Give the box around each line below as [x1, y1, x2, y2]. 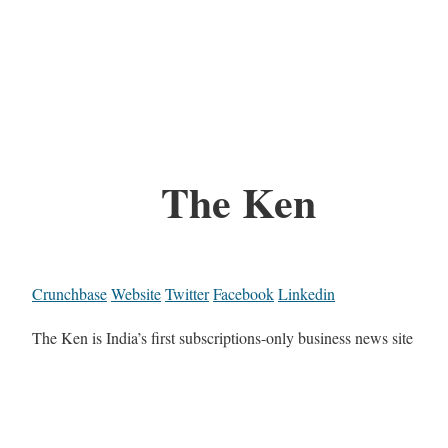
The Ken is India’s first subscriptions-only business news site [32, 327, 413, 349]
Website [111, 283, 161, 305]
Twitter [165, 283, 209, 305]
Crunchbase [32, 283, 107, 305]
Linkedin [278, 283, 335, 305]
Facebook [213, 283, 274, 305]
